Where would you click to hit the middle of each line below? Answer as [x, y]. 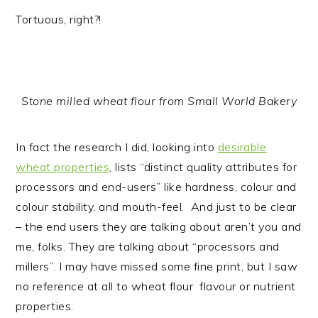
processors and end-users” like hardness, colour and [156, 187]
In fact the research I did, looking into [117, 147]
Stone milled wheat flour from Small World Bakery [159, 101]
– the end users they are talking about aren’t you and [159, 226]
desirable [242, 147]
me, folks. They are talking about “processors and [148, 246]
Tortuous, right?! [59, 19]
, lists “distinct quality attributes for [203, 167]
